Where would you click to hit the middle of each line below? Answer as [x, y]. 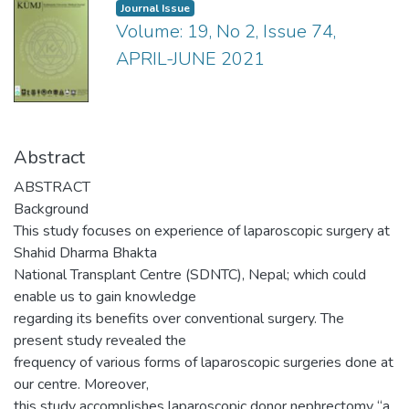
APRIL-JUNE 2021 [190, 59]
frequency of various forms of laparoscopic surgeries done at [204, 362]
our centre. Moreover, [81, 384]
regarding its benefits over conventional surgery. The [179, 318]
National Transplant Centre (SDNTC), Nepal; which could [190, 274]
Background [51, 209]
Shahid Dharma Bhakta [85, 252]
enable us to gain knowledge [105, 296]
